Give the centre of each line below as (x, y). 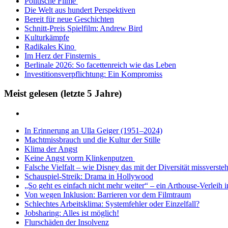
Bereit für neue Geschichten (69, 19)
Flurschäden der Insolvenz (67, 222)
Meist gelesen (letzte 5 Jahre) (63, 94)
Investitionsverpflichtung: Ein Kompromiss (93, 74)
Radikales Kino (50, 46)
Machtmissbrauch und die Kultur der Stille (92, 140)
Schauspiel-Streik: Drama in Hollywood (89, 177)
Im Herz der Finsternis (62, 55)
